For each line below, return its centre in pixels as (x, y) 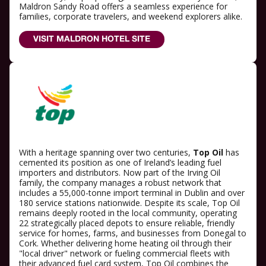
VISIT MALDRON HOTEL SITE (92, 39)
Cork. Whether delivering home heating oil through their (125, 243)
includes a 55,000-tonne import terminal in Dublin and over (132, 193)
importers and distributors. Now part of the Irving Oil (120, 173)
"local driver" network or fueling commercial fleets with (124, 254)
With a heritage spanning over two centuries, (106, 153)
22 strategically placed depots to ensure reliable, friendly (127, 223)
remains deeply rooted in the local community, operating (128, 213)
